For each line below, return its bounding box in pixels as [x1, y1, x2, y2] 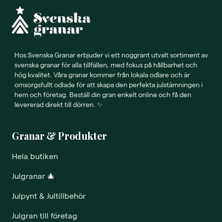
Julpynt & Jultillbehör [12, 191, 86, 201]
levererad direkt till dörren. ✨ [14, 100, 103, 109]
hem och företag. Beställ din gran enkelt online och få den [14, 90, 191, 99]
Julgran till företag [12, 211, 77, 221]
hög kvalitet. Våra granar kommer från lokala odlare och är [14, 70, 190, 79]
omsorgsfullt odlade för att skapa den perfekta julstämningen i [14, 80, 203, 89]
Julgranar [12, 171, 45, 181]
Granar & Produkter [12, 129, 107, 143]
